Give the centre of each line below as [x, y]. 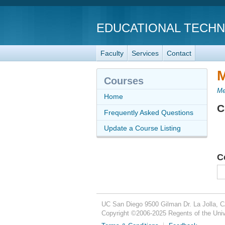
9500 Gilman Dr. [168, 205]
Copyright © [119, 214]
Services [145, 53]
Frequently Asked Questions [149, 112]
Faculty [112, 53]
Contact [179, 53]
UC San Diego [122, 205]
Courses [124, 81]
